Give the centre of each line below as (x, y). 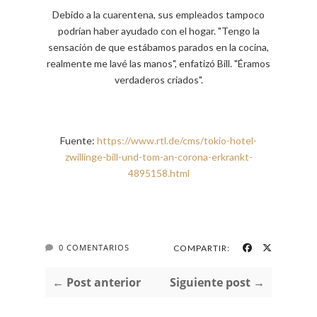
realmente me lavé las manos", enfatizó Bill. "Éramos (158, 64)
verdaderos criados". (158, 80)
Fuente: (79, 141)
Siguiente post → (217, 283)
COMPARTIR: (202, 248)
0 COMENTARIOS (94, 248)
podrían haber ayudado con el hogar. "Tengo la (158, 31)
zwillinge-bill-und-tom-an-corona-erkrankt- (158, 157)
